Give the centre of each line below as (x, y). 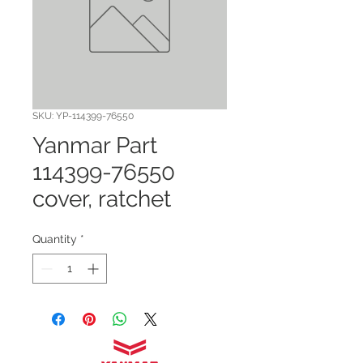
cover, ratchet (102, 199)
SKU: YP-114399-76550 (83, 116)
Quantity (55, 239)
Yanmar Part (95, 145)
